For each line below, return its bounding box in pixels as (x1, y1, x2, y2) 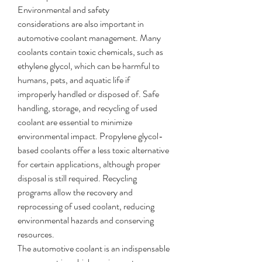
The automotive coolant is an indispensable (18, 242, 170, 255)
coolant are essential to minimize (18, 115, 132, 129)
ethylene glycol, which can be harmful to (18, 59, 160, 73)
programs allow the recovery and (18, 185, 133, 199)
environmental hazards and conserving (18, 213, 154, 227)
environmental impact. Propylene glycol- (18, 129, 163, 143)
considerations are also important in (18, 17, 144, 30)
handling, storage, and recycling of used (18, 101, 157, 115)
